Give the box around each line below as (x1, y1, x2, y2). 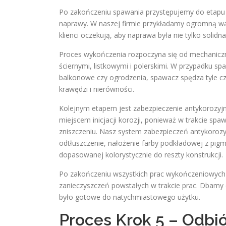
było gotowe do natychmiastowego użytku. (59, 192, 200, 202)
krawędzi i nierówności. (59, 84, 134, 94)
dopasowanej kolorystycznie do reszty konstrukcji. (59, 150, 223, 159)
